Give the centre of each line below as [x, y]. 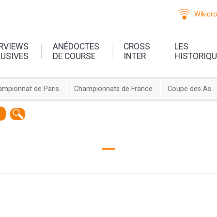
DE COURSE [74, 56]
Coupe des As [189, 89]
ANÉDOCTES [76, 46]
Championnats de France [114, 89]
